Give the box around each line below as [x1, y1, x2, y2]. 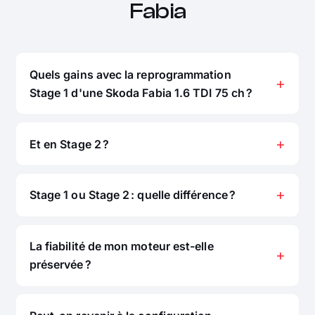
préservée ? [29, 257, 91, 272]
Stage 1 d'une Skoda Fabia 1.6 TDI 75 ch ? [29, 85, 253, 100]
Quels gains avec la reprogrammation [29, 67, 231, 82]
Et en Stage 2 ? [29, 136, 109, 151]
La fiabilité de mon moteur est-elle [29, 239, 214, 254]
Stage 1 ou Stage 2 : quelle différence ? [29, 188, 236, 202]
